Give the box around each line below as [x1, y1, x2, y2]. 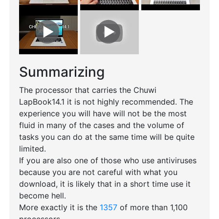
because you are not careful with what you [19, 167, 177, 177]
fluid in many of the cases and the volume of [19, 120, 184, 130]
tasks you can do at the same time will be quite [19, 132, 195, 142]
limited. [19, 144, 78, 153]
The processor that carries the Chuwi [19, 85, 156, 95]
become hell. [19, 191, 66, 200]
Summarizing [19, 64, 105, 80]
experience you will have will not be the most [19, 109, 187, 118]
